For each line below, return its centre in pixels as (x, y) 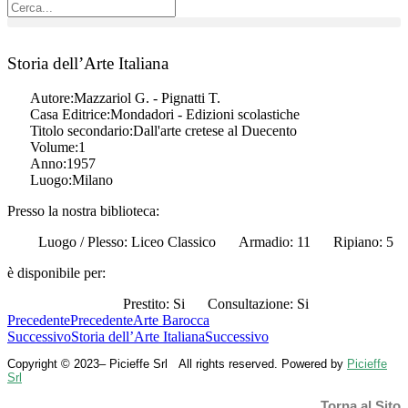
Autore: (52, 98)
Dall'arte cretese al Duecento (215, 131)
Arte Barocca (171, 321)
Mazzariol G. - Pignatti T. (147, 98)
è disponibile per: (56, 273)
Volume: (54, 148)
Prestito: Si (153, 304)
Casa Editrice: (70, 115)
